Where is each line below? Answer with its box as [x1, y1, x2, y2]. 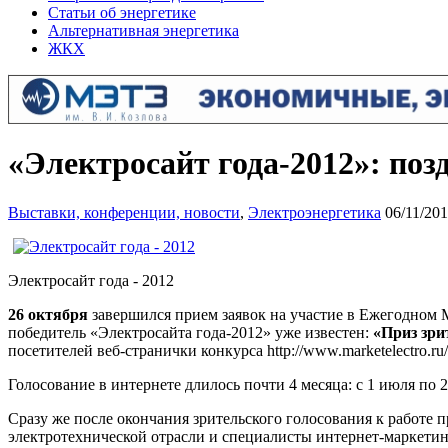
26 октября [8, 305, 88, 323]
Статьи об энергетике [48, 4, 196, 21]
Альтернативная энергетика [48, 22, 239, 39]
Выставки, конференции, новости [8, 203, 240, 221]
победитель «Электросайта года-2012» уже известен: [8, 323, 373, 341]
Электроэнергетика [248, 203, 381, 221]
